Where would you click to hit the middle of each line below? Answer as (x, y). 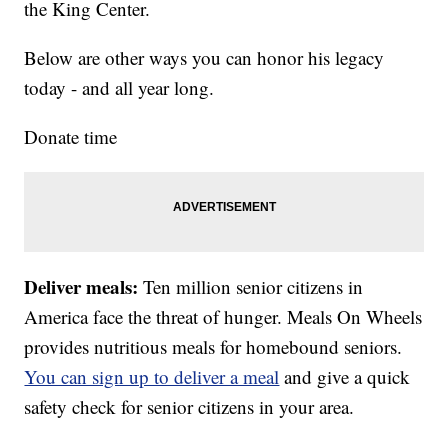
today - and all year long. (119, 88)
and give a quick (345, 377)
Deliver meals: (84, 287)
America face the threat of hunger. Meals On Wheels (223, 317)
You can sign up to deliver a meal (152, 377)
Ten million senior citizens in (253, 287)
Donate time (71, 137)
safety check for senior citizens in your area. (189, 407)
